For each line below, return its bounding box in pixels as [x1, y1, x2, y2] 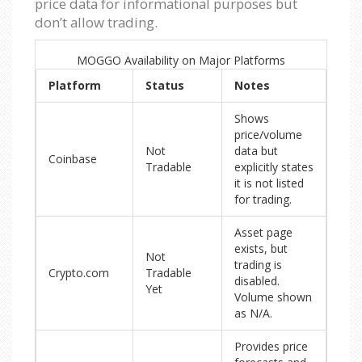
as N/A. [234, 305, 272, 322]
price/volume [234, 127, 302, 143]
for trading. [234, 192, 292, 208]
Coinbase [48, 151, 97, 167]
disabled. [234, 273, 280, 289]
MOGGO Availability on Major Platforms [77, 53, 285, 69]
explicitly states [234, 159, 314, 175]
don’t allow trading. [35, 13, 158, 32]
